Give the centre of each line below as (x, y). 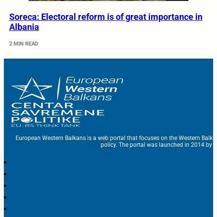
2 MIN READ (23, 44)
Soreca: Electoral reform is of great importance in (106, 17)
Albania (24, 27)
